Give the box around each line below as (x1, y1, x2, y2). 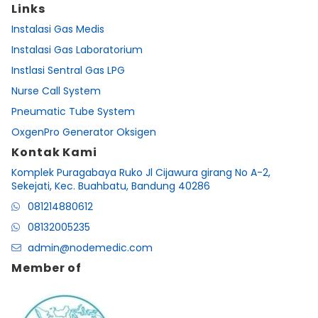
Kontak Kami (11, 143, 97, 160)
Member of (11, 259, 82, 276)
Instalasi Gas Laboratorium (11, 42, 143, 57)
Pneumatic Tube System (11, 104, 135, 119)
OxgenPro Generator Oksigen (11, 124, 156, 139)
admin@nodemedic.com (27, 240, 153, 255)
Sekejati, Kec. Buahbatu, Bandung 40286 (11, 178, 210, 193)
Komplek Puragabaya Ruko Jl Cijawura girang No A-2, (11, 165, 270, 180)
